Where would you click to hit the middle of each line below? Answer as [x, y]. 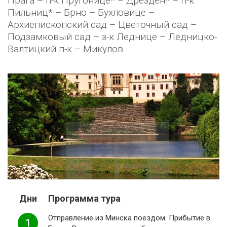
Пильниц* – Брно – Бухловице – [81, 12]
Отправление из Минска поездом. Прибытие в [129, 218]
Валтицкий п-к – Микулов [65, 49]
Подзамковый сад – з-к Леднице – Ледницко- [112, 37]
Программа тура [84, 198]
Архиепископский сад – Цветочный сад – [102, 25]
